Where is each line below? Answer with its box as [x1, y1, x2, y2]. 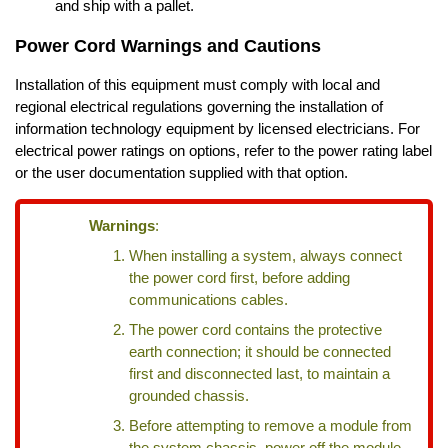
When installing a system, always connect [129, 247, 403, 264]
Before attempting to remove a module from [129, 417, 413, 434]
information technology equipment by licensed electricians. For [14, 121, 420, 138]
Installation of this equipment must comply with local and [14, 77, 380, 94]
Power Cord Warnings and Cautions [14, 35, 321, 56]
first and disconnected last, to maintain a [129, 365, 391, 382]
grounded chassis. [129, 387, 250, 404]
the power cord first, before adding [129, 269, 351, 286]
